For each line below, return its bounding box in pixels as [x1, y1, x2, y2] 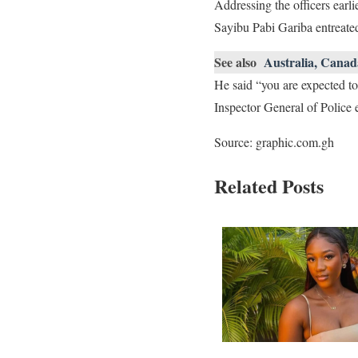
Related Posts [214, 171, 324, 200]
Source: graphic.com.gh [214, 133, 334, 150]
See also [214, 53, 257, 71]
